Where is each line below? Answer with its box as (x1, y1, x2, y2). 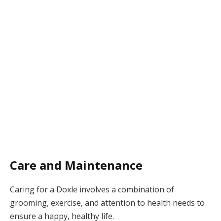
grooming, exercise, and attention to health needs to (10, 197, 205, 209)
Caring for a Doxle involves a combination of (10, 184, 174, 195)
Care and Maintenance (10, 157, 143, 174)
